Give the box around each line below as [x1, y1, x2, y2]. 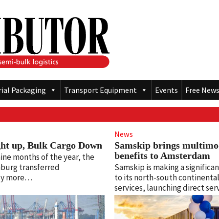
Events [155, 85, 178, 95]
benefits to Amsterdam [114, 150, 210, 161]
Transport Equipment [64, 85, 137, 95]
